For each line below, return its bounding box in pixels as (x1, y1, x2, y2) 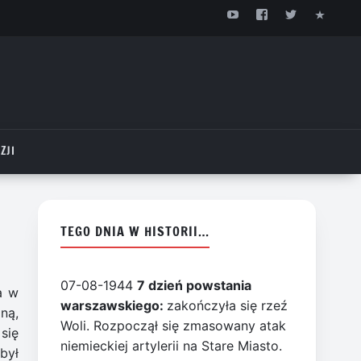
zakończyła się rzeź (167, 297, 288, 313)
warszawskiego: (60, 297, 168, 313)
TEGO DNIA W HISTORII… (60, 221, 210, 240)
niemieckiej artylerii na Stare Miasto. (60, 337, 283, 354)
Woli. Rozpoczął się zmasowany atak (60, 317, 287, 334)
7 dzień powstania (137, 276, 252, 293)
